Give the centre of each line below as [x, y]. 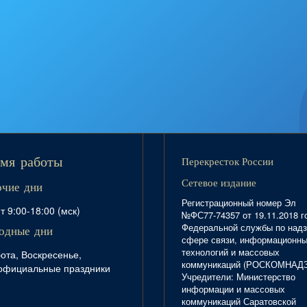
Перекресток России [228, 161]
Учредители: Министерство [238, 277]
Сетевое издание [219, 183]
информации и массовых [233, 289]
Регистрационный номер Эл [239, 203]
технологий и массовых [231, 252]
